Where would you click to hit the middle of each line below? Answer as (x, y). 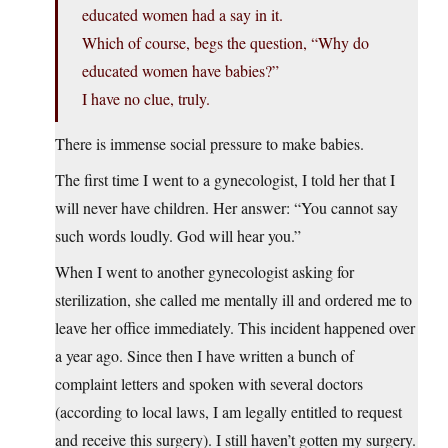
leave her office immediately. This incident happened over (235, 328)
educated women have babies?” (180, 71)
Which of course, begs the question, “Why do (225, 43)
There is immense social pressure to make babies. (209, 144)
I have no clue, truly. (146, 99)
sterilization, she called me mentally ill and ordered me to (233, 300)
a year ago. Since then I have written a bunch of (204, 356)
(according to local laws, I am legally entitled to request (228, 412)
